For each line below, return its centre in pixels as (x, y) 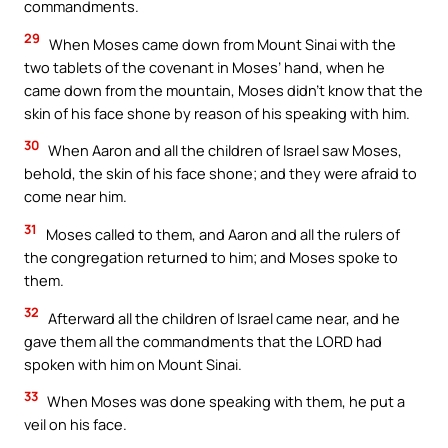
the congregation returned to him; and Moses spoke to (211, 256)
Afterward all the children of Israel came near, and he (222, 317)
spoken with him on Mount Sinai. (133, 363)
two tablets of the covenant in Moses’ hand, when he (204, 66)
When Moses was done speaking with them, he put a (224, 401)
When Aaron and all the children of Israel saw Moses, (223, 150)
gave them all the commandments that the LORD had (203, 340)
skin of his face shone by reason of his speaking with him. (217, 112)
